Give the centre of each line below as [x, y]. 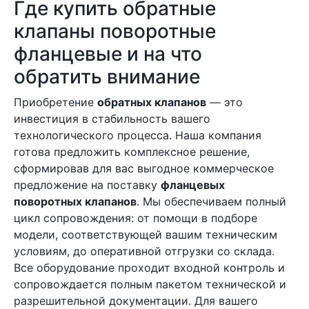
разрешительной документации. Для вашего [136, 301]
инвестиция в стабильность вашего [112, 119]
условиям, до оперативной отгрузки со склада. [144, 251]
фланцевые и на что [108, 54]
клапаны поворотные [115, 31]
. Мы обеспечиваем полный [211, 201]
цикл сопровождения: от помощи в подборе [136, 218]
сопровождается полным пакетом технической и [150, 284]
